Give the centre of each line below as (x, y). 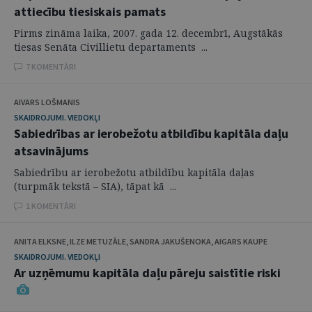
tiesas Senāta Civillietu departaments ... (111, 47)
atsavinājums (51, 151)
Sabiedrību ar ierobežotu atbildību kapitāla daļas (134, 172)
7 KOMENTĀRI (51, 67)
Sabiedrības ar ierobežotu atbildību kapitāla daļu (151, 133)
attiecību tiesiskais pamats (90, 11)
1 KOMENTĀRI (51, 206)
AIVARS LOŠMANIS (47, 102)
